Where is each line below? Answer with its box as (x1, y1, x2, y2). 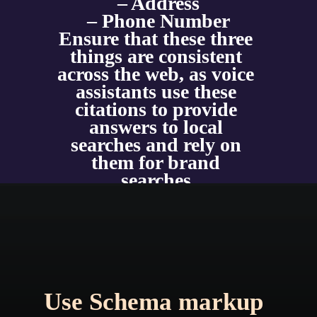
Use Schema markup (43, 287, 263, 316)
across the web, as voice (57, 63, 255, 86)
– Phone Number (86, 10, 230, 33)
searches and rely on (70, 134, 241, 156)
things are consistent (69, 45, 242, 68)
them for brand (91, 151, 221, 174)
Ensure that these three (59, 28, 253, 50)
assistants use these (75, 81, 236, 103)
